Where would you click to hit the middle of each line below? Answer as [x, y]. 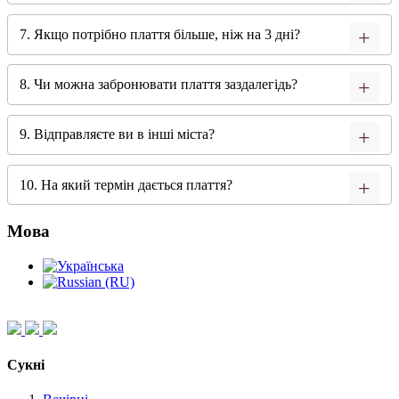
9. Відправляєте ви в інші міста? [117, 134]
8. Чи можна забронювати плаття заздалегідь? [158, 85]
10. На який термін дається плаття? [126, 184]
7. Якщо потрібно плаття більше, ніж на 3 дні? [159, 34]
